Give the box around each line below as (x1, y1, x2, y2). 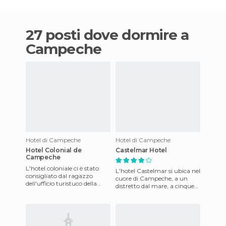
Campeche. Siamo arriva (26, 194, 98, 202)
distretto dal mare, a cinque (116, 182, 194, 190)
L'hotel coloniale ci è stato (26, 164, 99, 172)
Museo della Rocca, (116, 197, 169, 205)
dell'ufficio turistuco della (26, 179, 97, 187)
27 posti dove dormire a (26, 26, 34, 43)
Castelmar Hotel (116, 146, 167, 154)
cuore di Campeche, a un (116, 174, 188, 182)
